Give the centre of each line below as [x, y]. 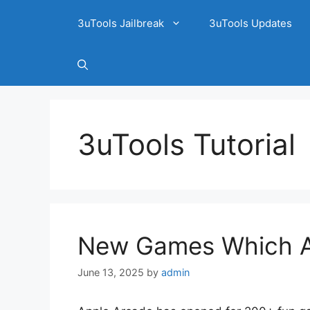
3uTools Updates [250, 23]
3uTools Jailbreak [121, 23]
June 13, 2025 [111, 273]
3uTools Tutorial [186, 144]
